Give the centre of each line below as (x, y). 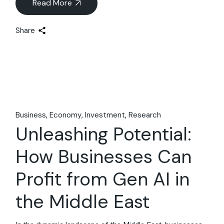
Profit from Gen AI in (103, 179)
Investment (105, 115)
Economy (66, 115)
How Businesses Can (104, 157)
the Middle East (83, 202)
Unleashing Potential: (104, 134)
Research (145, 115)
